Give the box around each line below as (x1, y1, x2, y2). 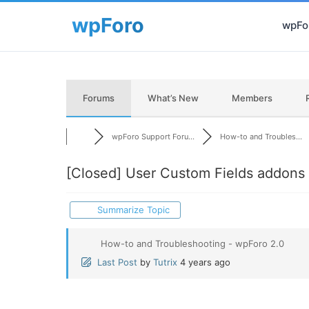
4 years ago (180, 257, 230, 268)
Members (232, 92, 272, 103)
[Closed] (66, 165, 121, 181)
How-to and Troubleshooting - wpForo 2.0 (101, 238, 284, 249)
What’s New (148, 92, 199, 103)
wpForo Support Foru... (111, 132, 195, 141)
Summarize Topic (92, 204, 170, 215)
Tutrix (153, 257, 177, 268)
